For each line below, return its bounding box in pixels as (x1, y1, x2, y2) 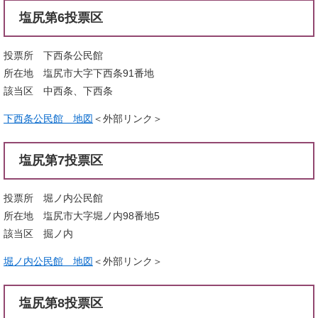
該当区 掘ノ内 (4, 227, 73, 239)
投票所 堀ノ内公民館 (4, 192, 103, 204)
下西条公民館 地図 (4, 112, 93, 124)
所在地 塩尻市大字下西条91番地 (4, 67, 154, 79)
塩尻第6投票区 (19, 10, 103, 25)
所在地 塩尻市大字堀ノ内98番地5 (4, 209, 160, 221)
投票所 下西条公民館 (4, 49, 103, 61)
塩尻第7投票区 (19, 153, 103, 168)
